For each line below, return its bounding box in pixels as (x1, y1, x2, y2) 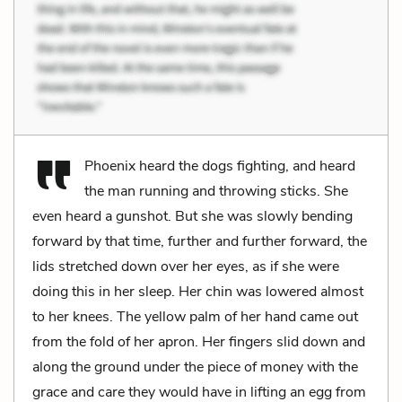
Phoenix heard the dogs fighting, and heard (84, 155, 355, 176)
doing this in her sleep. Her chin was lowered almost (32, 281, 363, 301)
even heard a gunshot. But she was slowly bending (32, 205, 353, 226)
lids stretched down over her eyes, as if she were (32, 256, 339, 276)
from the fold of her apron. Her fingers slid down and (32, 331, 365, 352)
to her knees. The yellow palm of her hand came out (32, 306, 358, 327)
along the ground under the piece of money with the (32, 356, 358, 377)
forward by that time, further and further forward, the (32, 231, 367, 251)
